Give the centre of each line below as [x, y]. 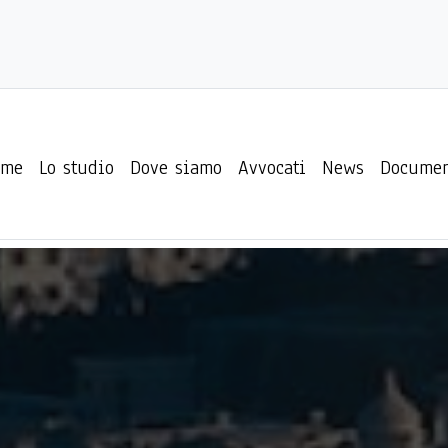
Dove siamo [175, 168]
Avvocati [271, 168]
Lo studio [76, 168]
